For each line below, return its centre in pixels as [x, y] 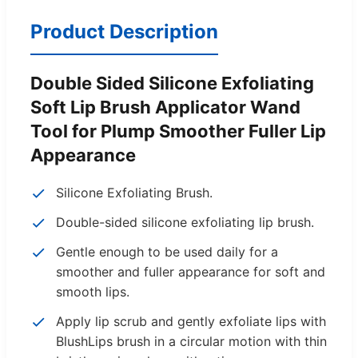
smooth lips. [93, 291]
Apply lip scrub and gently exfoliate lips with [191, 321]
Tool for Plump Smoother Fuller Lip [178, 131]
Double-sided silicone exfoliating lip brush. [185, 222]
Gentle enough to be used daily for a [167, 251]
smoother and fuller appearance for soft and [191, 271]
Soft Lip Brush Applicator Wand [165, 107]
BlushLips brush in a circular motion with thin [191, 341]
